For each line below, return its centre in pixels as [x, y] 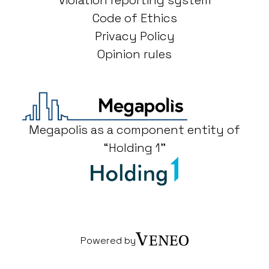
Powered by [108, 241]
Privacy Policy [134, 36]
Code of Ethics [134, 18]
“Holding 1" [134, 148]
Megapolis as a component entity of [134, 130]
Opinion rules [134, 54]
